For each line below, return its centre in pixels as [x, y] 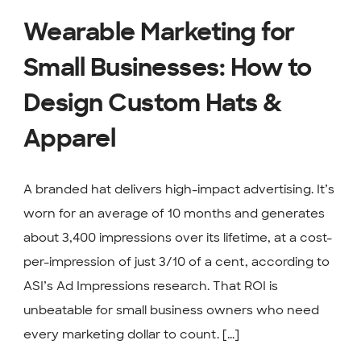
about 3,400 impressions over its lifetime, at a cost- [177, 238]
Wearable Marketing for [159, 33]
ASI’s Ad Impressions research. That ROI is [150, 286]
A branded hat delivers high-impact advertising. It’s [178, 190]
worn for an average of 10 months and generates [174, 214]
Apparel [69, 140]
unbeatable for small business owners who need [171, 311]
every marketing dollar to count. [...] [131, 335]
